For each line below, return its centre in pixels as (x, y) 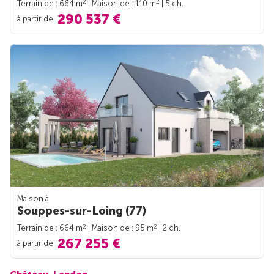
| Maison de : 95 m (120, 228)
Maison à (33, 199)
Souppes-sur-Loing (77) (82, 211)
